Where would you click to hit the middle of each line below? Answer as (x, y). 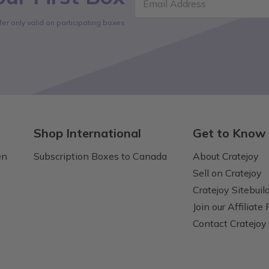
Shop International (87, 133)
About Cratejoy (226, 156)
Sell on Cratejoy (228, 173)
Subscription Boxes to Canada (100, 156)
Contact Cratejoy (230, 223)
